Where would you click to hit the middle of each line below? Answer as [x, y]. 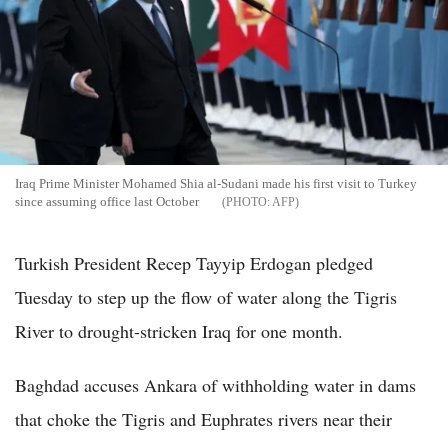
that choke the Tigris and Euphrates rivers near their [203, 419]
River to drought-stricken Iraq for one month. [179, 331]
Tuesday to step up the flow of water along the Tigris [206, 297]
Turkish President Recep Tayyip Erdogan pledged [194, 263]
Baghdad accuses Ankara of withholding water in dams [215, 385]
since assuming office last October [107, 202]
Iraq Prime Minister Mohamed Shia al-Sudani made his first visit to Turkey [216, 184]
